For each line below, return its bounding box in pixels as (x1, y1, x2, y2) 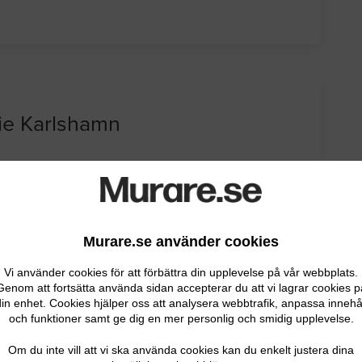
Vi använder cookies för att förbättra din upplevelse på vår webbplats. (4, 266, 358, 280)
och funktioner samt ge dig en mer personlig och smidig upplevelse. (8, 312, 354, 326)
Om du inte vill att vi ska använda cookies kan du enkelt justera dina (8, 343, 354, 357)
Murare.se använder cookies (83, 234, 279, 250)
